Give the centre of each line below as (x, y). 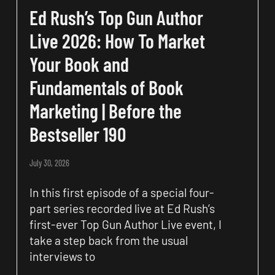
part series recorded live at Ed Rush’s (122, 208)
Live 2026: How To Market (117, 40)
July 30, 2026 (49, 163)
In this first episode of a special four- (122, 192)
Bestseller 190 (77, 134)
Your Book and (79, 64)
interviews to (62, 256)
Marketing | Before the (105, 110)
